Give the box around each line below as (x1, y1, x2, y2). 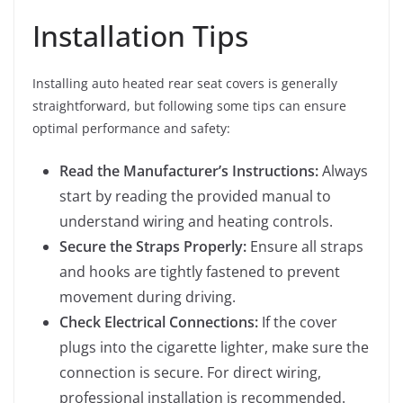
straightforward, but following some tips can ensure (32, 97, 346, 114)
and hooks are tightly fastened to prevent (59, 262, 340, 282)
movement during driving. (59, 287, 236, 307)
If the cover (258, 312, 337, 332)
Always (318, 161, 368, 181)
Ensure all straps (246, 237, 363, 256)
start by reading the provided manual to (59, 186, 331, 206)
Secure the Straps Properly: (59, 237, 246, 256)
